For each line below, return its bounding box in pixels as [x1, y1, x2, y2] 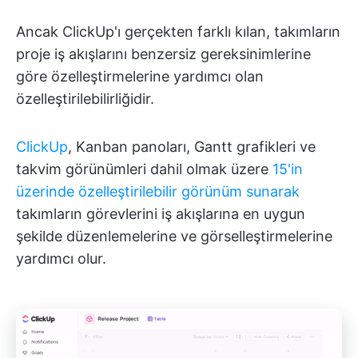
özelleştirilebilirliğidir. [16, 89, 154, 107]
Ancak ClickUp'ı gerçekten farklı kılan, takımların [16, 22, 340, 40]
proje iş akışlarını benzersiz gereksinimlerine [16, 45, 311, 62]
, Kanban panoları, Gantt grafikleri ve [68, 137, 316, 155]
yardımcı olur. [16, 249, 106, 267]
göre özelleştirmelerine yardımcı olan [16, 67, 264, 85]
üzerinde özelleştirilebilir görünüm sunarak [16, 182, 300, 200]
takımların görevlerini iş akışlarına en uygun [16, 205, 305, 222]
